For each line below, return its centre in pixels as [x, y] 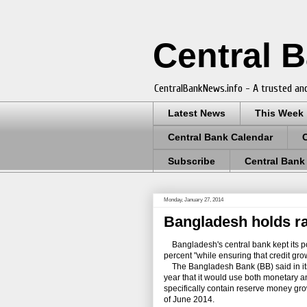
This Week [279, 113]
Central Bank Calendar [220, 137]
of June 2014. [189, 300]
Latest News [197, 113]
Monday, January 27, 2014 [194, 200]
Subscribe [192, 161]
